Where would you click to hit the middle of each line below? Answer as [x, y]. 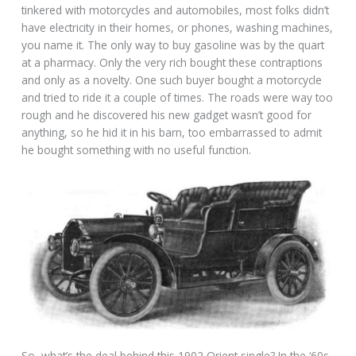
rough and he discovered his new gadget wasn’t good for [167, 115]
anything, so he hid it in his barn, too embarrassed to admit [172, 133]
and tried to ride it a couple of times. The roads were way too [178, 98]
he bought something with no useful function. [137, 150]
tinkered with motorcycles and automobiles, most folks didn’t [176, 10]
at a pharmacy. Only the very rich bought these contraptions [172, 63]
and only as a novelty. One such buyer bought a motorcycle [172, 80]
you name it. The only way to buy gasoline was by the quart [173, 45]
